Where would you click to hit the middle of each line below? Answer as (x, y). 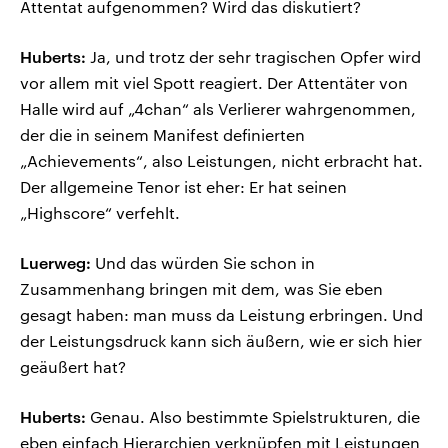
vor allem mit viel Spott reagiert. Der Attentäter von (214, 83)
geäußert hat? (73, 367)
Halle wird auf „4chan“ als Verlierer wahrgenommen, (218, 109)
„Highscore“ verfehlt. (100, 213)
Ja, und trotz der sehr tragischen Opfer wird (253, 57)
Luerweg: (55, 263)
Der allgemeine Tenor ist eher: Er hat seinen (183, 187)
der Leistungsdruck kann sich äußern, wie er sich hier (221, 341)
